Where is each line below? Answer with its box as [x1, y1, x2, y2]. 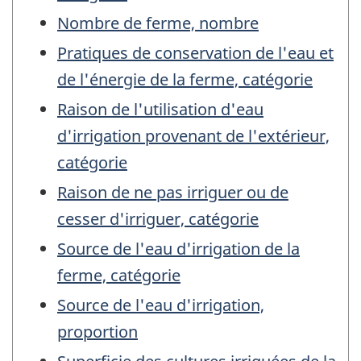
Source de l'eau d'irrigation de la [57, 238, 300, 260]
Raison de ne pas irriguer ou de [57, 181, 288, 204]
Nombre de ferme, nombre [57, 12, 259, 35]
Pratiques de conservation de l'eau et [57, 42, 334, 64]
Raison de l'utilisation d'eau [57, 98, 263, 121]
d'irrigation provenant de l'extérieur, [57, 125, 330, 147]
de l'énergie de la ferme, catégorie [57, 68, 313, 91]
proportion [57, 321, 138, 343]
